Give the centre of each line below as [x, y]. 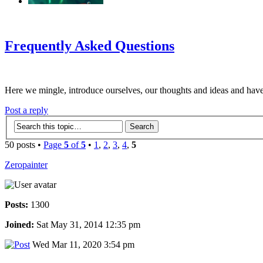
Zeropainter [26, 165]
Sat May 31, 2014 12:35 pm [87, 225]
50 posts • [24, 145]
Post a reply [26, 110]
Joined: [19, 225]
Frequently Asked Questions [90, 45]
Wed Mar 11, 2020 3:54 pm [82, 245]
